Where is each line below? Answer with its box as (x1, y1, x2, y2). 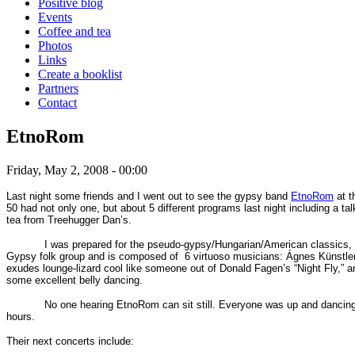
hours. (6, 310, 35, 323)
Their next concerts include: (6, 334, 134, 347)
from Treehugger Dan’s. (21, 213, 132, 226)
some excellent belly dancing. (6, 273, 143, 286)
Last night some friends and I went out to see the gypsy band (6, 189, 291, 202)
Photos (38, 38, 72, 52)
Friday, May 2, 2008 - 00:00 (6, 162, 147, 177)
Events (38, 10, 72, 24)
